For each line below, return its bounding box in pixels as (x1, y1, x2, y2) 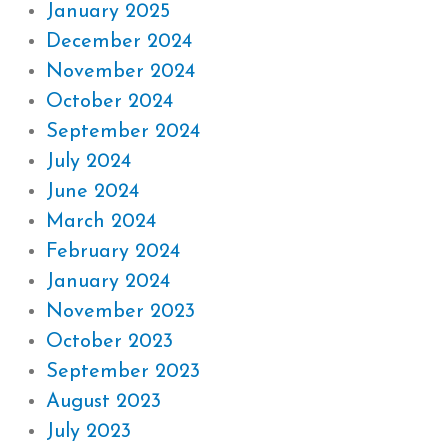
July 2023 (46, 422, 131, 442)
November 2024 (46, 62, 195, 82)
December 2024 (46, 32, 192, 52)
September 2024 (46, 122, 200, 142)
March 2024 (46, 212, 156, 232)
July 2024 (46, 152, 131, 172)
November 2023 (46, 302, 195, 322)
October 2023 (46, 332, 173, 352)
